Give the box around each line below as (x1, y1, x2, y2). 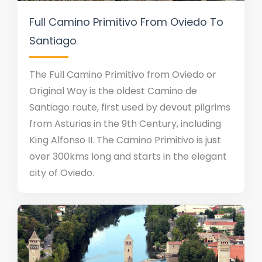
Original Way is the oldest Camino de (29, 84, 197, 98)
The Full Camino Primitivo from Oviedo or (29, 67, 216, 81)
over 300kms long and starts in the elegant (29, 149, 227, 163)
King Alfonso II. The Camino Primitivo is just (29, 133, 221, 147)
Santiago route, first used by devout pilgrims (29, 100, 230, 114)
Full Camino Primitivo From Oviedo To (29, 14, 223, 29)
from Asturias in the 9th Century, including (29, 116, 221, 130)
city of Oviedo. (29, 166, 94, 180)
